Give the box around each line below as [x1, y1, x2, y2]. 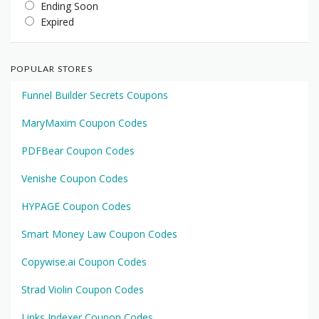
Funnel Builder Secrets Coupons [21, 88, 168, 103]
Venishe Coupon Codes [21, 172, 128, 186]
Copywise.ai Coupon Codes [21, 255, 147, 269]
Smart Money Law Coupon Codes [21, 227, 177, 241]
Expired [41, 15, 74, 29]
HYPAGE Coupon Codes [21, 199, 131, 214]
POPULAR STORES [11, 63, 93, 75]
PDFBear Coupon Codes [21, 144, 135, 158]
